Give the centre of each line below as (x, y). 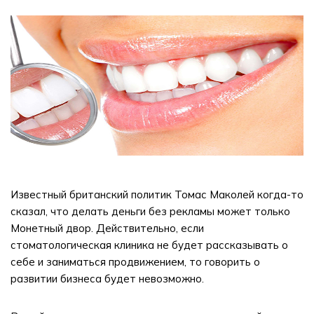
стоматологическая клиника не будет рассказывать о (149, 245)
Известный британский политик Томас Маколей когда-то (157, 194)
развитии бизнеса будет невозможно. (107, 279)
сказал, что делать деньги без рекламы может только (150, 211)
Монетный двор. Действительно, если (107, 228)
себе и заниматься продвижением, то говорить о (135, 262)
